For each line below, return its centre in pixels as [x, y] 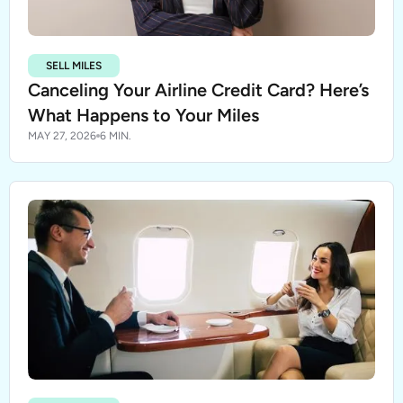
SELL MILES [74, 66]
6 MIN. [116, 136]
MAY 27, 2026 [62, 136]
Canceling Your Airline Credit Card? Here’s [198, 90]
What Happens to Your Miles [143, 115]
